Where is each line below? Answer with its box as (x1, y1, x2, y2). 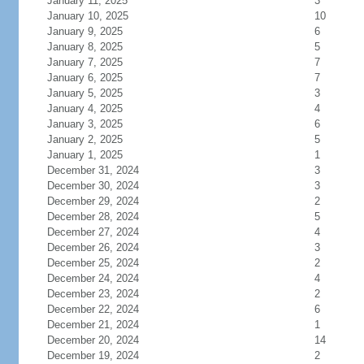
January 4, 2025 (46, 102, 123, 115)
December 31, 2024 (46, 164, 139, 176)
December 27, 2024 (46, 226, 139, 238)
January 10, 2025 (46, 10, 128, 22)
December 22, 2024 (46, 303, 139, 315)
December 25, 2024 (46, 257, 139, 269)
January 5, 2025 (46, 87, 123, 99)
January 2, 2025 (46, 133, 123, 145)
